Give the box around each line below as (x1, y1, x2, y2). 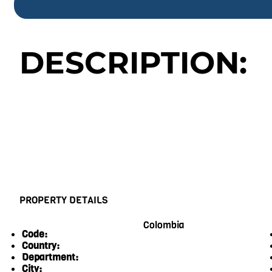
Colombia (143, 218, 185, 231)
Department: (21, 251, 78, 264)
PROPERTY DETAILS (19, 193, 108, 206)
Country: (21, 239, 59, 253)
